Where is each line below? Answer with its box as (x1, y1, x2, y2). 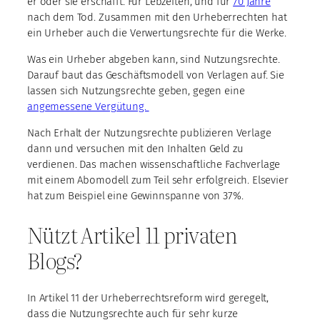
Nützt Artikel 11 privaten (27, 218, 238, 250)
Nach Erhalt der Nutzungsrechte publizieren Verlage (27, 126, 271, 140)
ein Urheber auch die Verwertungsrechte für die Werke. (27, 26, 287, 40)
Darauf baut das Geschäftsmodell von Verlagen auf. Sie (27, 69, 285, 82)
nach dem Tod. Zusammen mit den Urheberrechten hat (27, 11, 287, 24)
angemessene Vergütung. (27, 100, 149, 114)
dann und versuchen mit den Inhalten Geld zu (27, 142, 244, 156)
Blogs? (27, 244, 83, 276)
